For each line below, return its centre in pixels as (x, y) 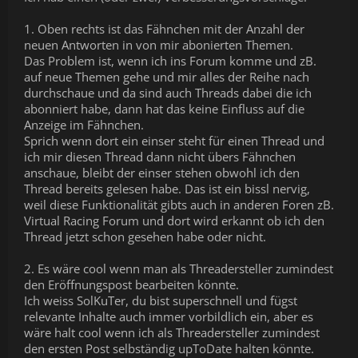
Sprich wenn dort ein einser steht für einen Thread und (174, 140)
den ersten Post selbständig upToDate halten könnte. (169, 348)
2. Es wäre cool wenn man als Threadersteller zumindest (179, 268)
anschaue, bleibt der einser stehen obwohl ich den (162, 172)
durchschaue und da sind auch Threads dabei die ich (168, 92)
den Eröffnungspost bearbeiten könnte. (131, 284)
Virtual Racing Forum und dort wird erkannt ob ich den (174, 220)
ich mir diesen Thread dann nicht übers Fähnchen (160, 156)
